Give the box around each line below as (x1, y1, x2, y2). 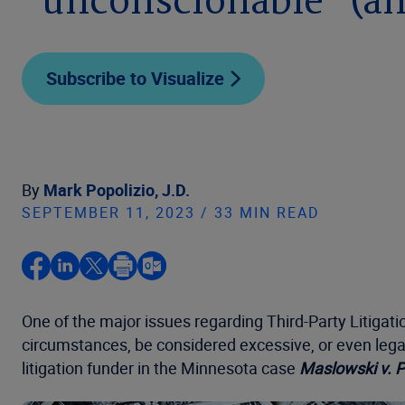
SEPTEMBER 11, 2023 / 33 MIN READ (22, 202, 320, 222)
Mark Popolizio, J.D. (43, 179, 190, 201)
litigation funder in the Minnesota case (22, 357, 299, 379)
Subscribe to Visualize (46, 66, 224, 90)
